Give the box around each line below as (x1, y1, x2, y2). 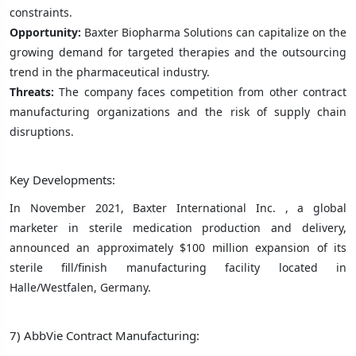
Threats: (10, 83, 54, 99)
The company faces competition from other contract (54, 83, 346, 99)
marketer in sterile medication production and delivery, (10, 219, 346, 235)
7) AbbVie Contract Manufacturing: (10, 327, 199, 343)
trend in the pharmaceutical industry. (10, 64, 210, 79)
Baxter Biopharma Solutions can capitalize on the (84, 24, 346, 40)
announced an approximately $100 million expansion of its (10, 239, 346, 255)
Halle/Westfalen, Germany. (10, 279, 151, 295)
